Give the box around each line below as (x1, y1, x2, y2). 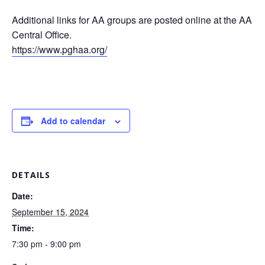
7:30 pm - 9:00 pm (12, 238, 81, 250)
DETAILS (12, 169, 50, 180)
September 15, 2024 (12, 206, 89, 218)
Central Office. (12, 28, 72, 41)
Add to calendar (41, 115, 105, 127)
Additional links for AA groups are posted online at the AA (12, 13, 252, 27)
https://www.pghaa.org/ (12, 43, 107, 56)
